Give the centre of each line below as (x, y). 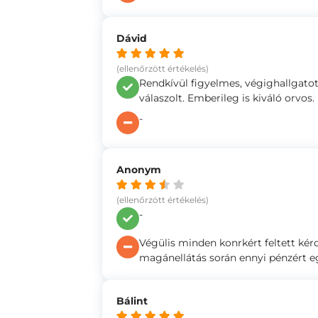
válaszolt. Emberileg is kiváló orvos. (227, 98)
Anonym (139, 170)
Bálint (132, 301)
